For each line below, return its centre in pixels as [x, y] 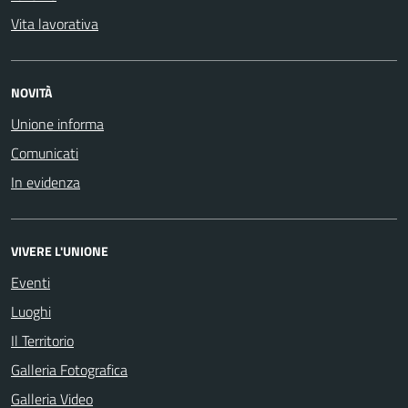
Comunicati [45, 153]
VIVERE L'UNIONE [60, 251]
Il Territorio [42, 341]
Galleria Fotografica [69, 370]
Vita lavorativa [55, 24]
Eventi [31, 282]
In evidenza [46, 182]
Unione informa [57, 124]
